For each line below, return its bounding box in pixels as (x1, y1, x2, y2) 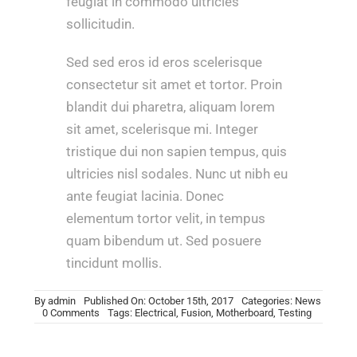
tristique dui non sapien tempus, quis (65, 143, 287, 160)
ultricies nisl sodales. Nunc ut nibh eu (65, 166, 288, 182)
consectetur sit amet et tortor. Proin (65, 76, 282, 93)
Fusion (180, 307, 211, 320)
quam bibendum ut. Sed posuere (65, 233, 261, 249)
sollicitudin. (65, 16, 135, 33)
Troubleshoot (98, 318, 159, 331)
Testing (277, 307, 312, 320)
